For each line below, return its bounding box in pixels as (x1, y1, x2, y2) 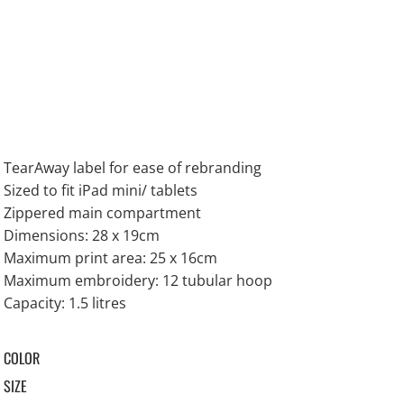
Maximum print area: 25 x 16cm (4, 248, 218, 269)
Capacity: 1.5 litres (4, 293, 127, 314)
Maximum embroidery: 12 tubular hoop (4, 271, 273, 291)
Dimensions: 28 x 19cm (4, 225, 161, 246)
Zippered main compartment (4, 203, 202, 224)
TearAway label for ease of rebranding (4, 158, 262, 179)
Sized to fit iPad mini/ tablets (4, 180, 198, 201)
